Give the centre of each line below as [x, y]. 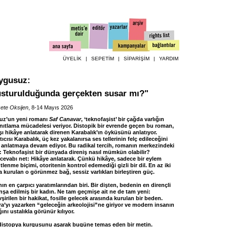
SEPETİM [103, 59]
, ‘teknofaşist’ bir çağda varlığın [123, 119]
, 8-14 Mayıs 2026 [51, 107]
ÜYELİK [72, 59]
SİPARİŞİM [137, 59]
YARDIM [169, 59]
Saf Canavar [65, 119]
